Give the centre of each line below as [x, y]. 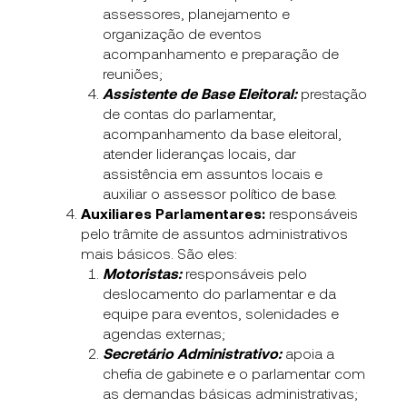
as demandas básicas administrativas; [231, 392]
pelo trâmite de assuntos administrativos [215, 233]
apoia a [310, 352]
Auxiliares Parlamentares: [174, 213]
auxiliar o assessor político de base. [220, 193]
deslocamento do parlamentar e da [220, 293]
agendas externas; [164, 333]
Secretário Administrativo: [194, 352]
